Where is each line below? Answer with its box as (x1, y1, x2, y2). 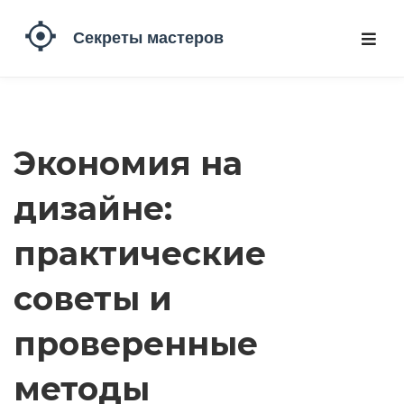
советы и (14, 279, 172, 318)
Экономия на (14, 143, 243, 183)
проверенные (14, 324, 258, 363)
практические (14, 234, 266, 273)
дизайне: (14, 188, 172, 228)
